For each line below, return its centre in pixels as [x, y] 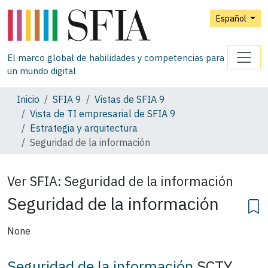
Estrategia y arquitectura [84, 128]
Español [232, 19]
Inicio [28, 99]
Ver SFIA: [34, 181]
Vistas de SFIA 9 [130, 99]
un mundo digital [42, 71]
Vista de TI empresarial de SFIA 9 [103, 113]
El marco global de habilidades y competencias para [116, 57]
